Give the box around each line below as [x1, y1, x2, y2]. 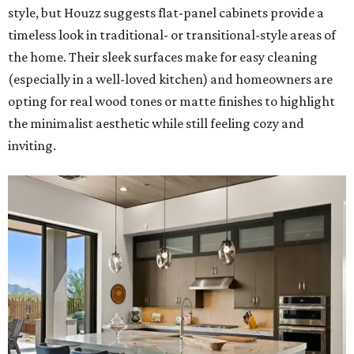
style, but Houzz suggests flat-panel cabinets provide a [8, 5, 324, 21]
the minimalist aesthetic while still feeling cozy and [8, 115, 304, 132]
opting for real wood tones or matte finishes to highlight [8, 93, 335, 110]
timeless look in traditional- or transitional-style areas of [8, 27, 336, 43]
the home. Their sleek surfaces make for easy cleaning [8, 49, 318, 66]
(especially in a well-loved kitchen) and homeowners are [8, 71, 333, 88]
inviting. [8, 137, 56, 154]
